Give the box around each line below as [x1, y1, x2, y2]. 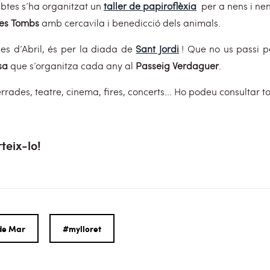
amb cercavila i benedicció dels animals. [39, 16, 221, 29]
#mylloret [63, 222, 101, 234]
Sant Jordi [136, 42, 180, 55]
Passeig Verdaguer [136, 59, 219, 72]
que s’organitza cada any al [8, 59, 136, 72]
